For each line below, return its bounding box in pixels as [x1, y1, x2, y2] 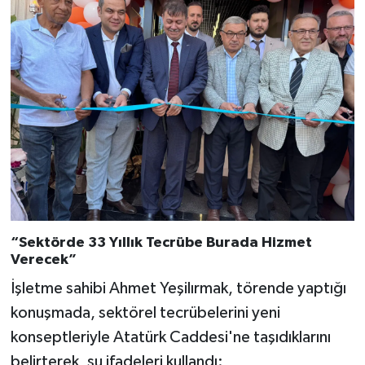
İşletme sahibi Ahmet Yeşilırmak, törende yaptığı [10, 279, 346, 297]
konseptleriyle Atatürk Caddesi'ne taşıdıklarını [10, 328, 331, 345]
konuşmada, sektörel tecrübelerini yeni [10, 304, 280, 321]
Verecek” [10, 253, 77, 268]
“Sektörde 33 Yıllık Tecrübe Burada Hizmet [10, 235, 312, 251]
